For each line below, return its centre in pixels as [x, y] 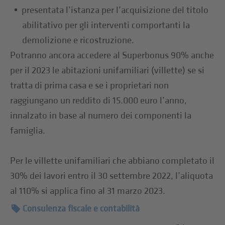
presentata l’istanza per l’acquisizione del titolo [115, 10]
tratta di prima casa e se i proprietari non [90, 85]
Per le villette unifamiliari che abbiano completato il [113, 161]
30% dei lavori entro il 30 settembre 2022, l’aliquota [112, 176]
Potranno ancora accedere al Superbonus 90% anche [112, 55]
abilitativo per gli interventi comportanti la [106, 25]
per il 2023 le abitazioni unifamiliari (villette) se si [107, 70]
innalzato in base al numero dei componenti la [101, 116]
